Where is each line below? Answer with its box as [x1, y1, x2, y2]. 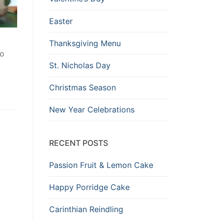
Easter [49, 16, 73, 26]
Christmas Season [49, 82, 116, 93]
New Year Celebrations [49, 105, 135, 115]
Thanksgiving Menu [49, 38, 121, 48]
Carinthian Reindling [49, 204, 123, 215]
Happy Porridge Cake [49, 182, 130, 192]
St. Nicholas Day [49, 60, 110, 70]
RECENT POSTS [49, 137, 108, 148]
